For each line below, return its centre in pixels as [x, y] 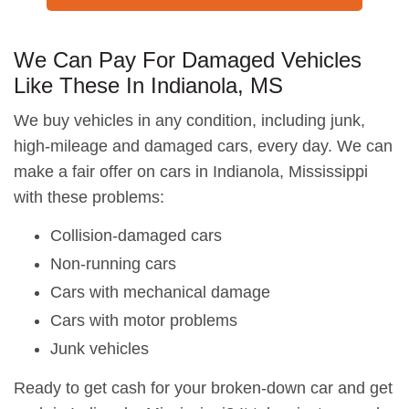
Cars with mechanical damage [160, 292]
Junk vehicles [100, 349]
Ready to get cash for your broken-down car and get [203, 388]
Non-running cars [113, 264]
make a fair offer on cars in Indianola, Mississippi [191, 172]
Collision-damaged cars [136, 236]
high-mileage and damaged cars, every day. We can [203, 146]
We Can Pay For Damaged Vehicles [188, 60]
